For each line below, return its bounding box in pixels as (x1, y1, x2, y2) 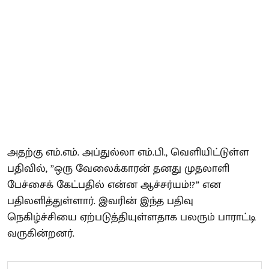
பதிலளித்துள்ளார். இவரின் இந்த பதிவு (7, 192, 193, 210)
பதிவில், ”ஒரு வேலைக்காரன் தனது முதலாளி (7, 159, 229, 178)
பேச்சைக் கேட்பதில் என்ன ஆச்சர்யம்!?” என (7, 175, 221, 194)
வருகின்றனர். (7, 224, 74, 243)
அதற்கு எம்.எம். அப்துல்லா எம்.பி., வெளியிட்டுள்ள (7, 143, 249, 162)
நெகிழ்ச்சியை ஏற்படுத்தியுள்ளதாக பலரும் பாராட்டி (7, 208, 256, 226)
